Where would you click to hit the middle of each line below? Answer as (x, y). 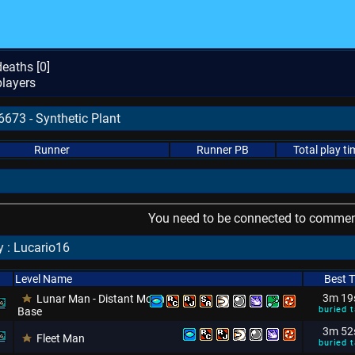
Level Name (44, 279)
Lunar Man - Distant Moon (101, 299)
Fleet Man (61, 338)
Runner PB (222, 150)
